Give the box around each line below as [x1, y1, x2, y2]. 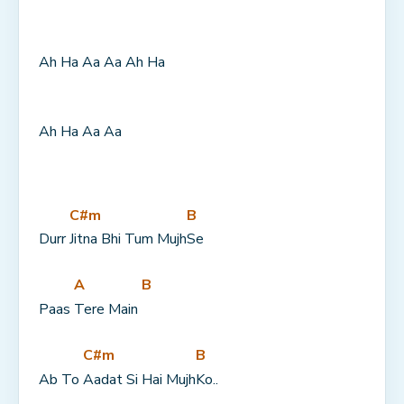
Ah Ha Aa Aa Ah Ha [39, 51, 165, 72]
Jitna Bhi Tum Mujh [69, 229, 187, 250]
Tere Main [74, 299, 142, 320]
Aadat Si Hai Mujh [83, 369, 196, 390]
